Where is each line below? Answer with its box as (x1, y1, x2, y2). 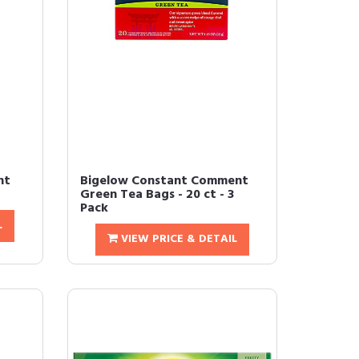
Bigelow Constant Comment (79, 171, 248, 192)
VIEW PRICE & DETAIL (117, 230, 237, 249)
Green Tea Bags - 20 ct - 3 (79, 184, 234, 206)
